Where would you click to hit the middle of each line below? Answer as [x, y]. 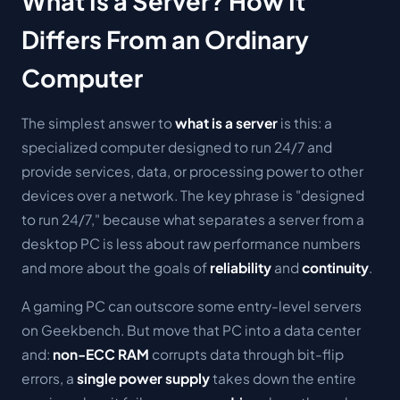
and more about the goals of [116, 267]
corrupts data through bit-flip [246, 354]
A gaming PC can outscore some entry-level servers [192, 306]
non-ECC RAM [101, 354]
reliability [241, 267]
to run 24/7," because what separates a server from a [193, 219]
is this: [301, 123]
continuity [335, 267]
